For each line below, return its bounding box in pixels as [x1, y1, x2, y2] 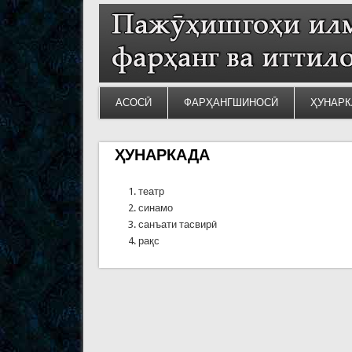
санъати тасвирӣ [137, 218, 217, 230]
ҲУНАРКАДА [114, 145, 210, 164]
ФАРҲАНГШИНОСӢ [183, 97, 278, 108]
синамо [137, 201, 173, 214]
